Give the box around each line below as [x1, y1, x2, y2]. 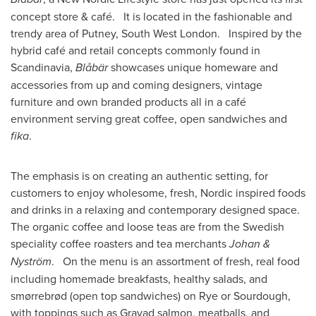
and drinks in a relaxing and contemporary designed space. [11, 202, 305, 217]
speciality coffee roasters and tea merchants [11, 236, 229, 251]
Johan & [229, 236, 270, 252]
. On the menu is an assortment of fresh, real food [51, 253, 300, 269]
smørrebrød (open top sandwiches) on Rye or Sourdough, [11, 288, 291, 303]
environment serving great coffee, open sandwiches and [11, 111, 287, 126]
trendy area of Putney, [11, 25, 121, 41]
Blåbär [75, 59, 108, 75]
